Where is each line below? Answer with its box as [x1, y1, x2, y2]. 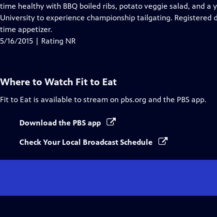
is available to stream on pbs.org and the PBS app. [31, 95, 206, 104]
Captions [109, 13, 139, 22]
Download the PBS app [19, 118, 103, 127]
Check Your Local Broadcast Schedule [19, 138, 155, 147]
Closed [109, 1, 132, 10]
